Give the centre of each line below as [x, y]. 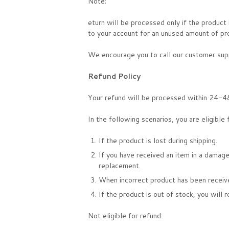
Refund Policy [114, 76]
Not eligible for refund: [125, 215]
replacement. [120, 165]
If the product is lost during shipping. [158, 140]
